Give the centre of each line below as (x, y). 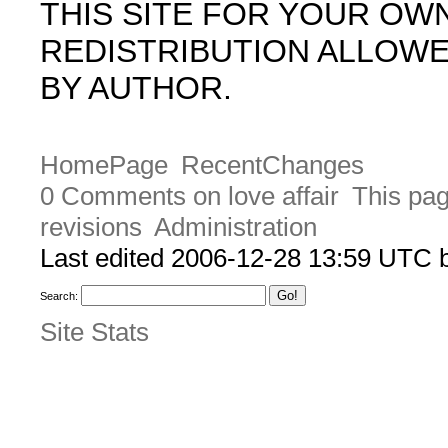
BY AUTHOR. (136, 88)
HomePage (104, 165)
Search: (59, 296)
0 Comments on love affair (189, 196)
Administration (235, 227)
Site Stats (94, 331)
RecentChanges (272, 165)
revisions (91, 227)
